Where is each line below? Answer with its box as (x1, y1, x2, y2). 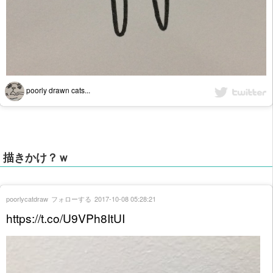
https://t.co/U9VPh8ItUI (6, 210, 125, 227)
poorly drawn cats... (24, 84, 90, 95)
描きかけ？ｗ (3, 149, 69, 166)
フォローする (51, 194, 91, 204)
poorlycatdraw (6, 194, 48, 204)
